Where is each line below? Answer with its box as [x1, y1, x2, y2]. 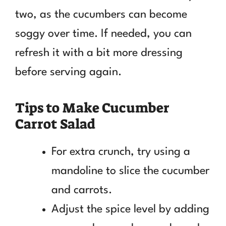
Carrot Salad [15, 115, 95, 133]
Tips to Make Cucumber [15, 98, 169, 117]
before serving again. [15, 66, 122, 78]
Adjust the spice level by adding [51, 203, 209, 215]
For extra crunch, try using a [51, 146, 190, 157]
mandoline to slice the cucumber [51, 165, 209, 177]
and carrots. [51, 184, 112, 196]
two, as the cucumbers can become [15, 9, 187, 20]
